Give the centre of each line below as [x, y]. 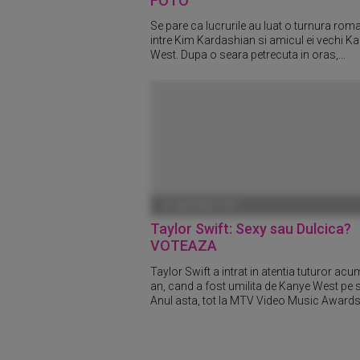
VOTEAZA [184, 246]
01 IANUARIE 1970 [199, 206]
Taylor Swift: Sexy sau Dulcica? [251, 229]
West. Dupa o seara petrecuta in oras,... [248, 55]
